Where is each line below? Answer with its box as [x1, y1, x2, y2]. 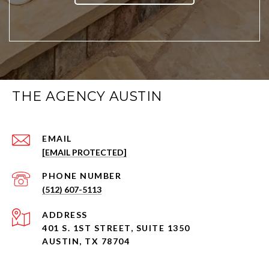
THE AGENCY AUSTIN [12, 88, 163, 105]
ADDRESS [42, 210, 88, 220]
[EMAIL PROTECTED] [42, 147, 127, 158]
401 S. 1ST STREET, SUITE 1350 [42, 223, 190, 234]
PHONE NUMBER [42, 171, 121, 181]
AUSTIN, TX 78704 [42, 236, 130, 247]
